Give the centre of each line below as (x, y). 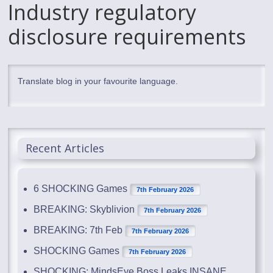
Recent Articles (65, 148)
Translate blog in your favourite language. (98, 81)
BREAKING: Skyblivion (84, 209)
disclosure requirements (127, 36)
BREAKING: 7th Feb (78, 230)
